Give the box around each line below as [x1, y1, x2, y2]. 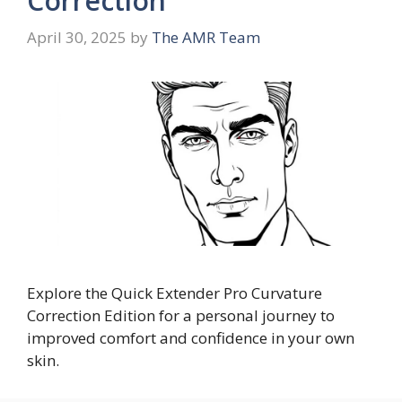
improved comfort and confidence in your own [27, 328, 354, 349]
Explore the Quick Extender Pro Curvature [27, 283, 322, 304]
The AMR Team [152, 27, 260, 48]
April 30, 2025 [27, 27, 127, 48]
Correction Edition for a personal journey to [27, 305, 335, 327]
